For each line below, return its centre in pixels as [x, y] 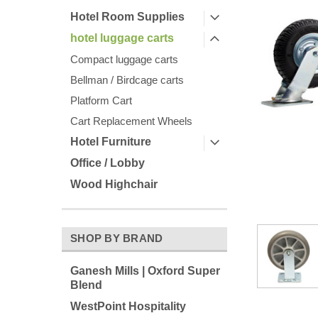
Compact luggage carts [124, 59]
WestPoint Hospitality [128, 306]
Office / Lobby [108, 163]
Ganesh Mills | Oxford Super [145, 271]
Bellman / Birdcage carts [127, 80]
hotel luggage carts [122, 38]
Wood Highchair [114, 184]
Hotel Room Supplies [127, 17]
